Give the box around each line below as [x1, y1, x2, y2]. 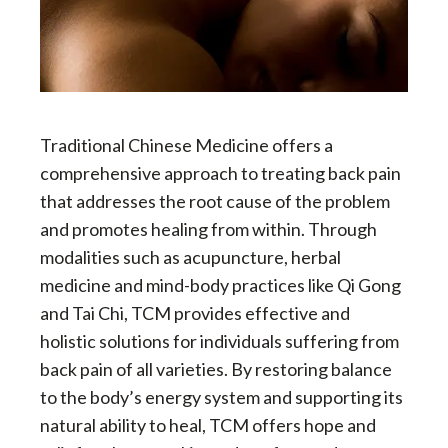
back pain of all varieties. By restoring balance [40, 357, 392, 380]
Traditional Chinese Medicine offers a [40, 133, 333, 156]
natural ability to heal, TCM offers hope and [40, 413, 376, 436]
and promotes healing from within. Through [40, 217, 377, 240]
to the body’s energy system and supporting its [40, 385, 403, 408]
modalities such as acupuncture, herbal [40, 245, 341, 268]
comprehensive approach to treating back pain [40, 161, 401, 184]
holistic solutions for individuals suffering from [40, 329, 399, 352]
